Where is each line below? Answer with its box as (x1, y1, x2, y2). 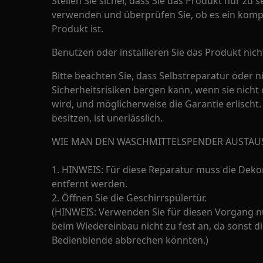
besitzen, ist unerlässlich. (52, 112, 163, 124)
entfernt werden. (52, 177, 127, 190)
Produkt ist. (52, 22, 103, 35)
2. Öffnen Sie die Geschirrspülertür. (52, 191, 207, 204)
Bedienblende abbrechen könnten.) (52, 234, 208, 247)
